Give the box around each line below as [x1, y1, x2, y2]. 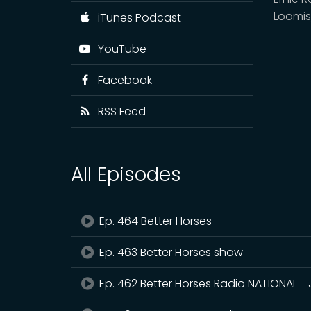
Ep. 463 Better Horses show [96, 244, 244, 260]
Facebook [92, 72, 152, 88]
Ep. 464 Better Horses [96, 212, 212, 229]
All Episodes [71, 160, 181, 188]
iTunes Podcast [92, 9, 181, 26]
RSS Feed [92, 103, 146, 119]
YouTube [92, 40, 146, 57]
